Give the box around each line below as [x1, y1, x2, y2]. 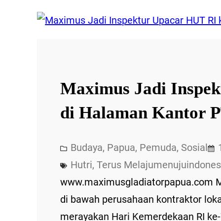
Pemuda [140, 141, 177, 153]
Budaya [71, 141, 103, 153]
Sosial [181, 141, 208, 153]
